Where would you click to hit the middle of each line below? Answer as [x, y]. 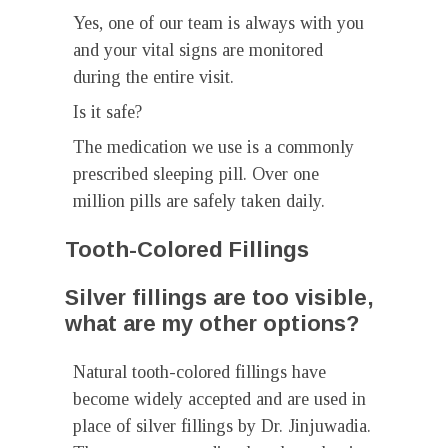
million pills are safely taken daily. [199, 201]
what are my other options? [212, 323]
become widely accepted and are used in [219, 399]
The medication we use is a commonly [213, 147]
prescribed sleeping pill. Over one [196, 174]
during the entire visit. [153, 77]
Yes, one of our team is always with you [218, 23]
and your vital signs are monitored [198, 50]
